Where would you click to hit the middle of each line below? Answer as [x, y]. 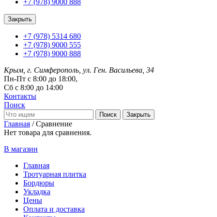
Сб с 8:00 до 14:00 [33, 87]
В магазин [21, 149]
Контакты [20, 96]
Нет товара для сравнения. [48, 132]
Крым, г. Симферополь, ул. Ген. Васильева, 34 [79, 70]
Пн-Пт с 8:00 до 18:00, [41, 79]
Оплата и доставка [54, 209]
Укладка [37, 192]
